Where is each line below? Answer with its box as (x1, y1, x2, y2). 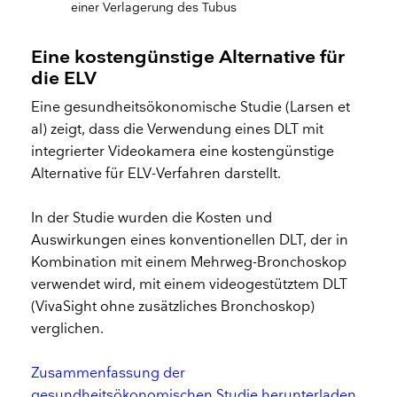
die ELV (31, 67, 97, 90)
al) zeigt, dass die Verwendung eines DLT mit (31, 121, 324, 138)
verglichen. (31, 321, 105, 339)
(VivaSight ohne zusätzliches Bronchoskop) (31, 299, 315, 316)
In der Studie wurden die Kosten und (31, 210, 273, 228)
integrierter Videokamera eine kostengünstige (31, 143, 335, 160)
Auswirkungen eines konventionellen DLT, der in (31, 232, 349, 250)
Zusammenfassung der (31, 365, 186, 383)
